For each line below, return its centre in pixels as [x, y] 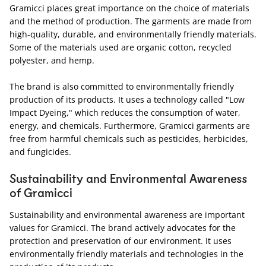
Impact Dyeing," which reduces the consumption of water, [125, 113]
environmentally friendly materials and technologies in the [126, 254]
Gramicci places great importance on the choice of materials [129, 8]
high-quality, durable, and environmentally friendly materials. [133, 34]
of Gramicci [41, 192]
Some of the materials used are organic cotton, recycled [121, 47]
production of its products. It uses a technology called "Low [127, 100]
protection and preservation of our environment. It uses [121, 240]
